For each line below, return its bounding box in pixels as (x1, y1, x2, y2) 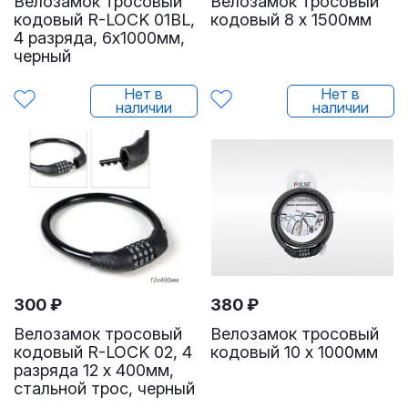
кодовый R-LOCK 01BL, (14, 10, 195, 30)
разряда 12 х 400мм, (14, 361, 174, 381)
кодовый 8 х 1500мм (210, 10, 372, 30)
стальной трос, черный (14, 379, 195, 399)
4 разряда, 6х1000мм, (14, 28, 185, 48)
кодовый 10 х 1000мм (210, 342, 378, 362)
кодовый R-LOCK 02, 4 (14, 342, 192, 362)
